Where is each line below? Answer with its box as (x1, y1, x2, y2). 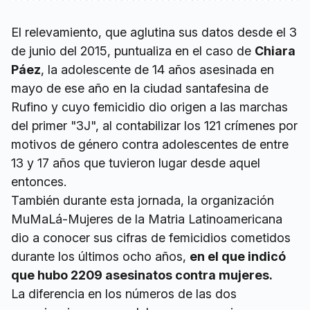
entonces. (11, 174, 70, 190)
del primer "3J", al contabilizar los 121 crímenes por (11, 118, 298, 134)
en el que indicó (190, 249, 286, 264)
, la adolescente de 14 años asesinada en (41, 62, 274, 77)
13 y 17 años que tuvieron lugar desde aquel (11, 156, 260, 171)
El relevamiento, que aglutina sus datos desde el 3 (11, 25, 297, 40)
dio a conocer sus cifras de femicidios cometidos (11, 230, 291, 246)
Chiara (255, 44, 295, 59)
